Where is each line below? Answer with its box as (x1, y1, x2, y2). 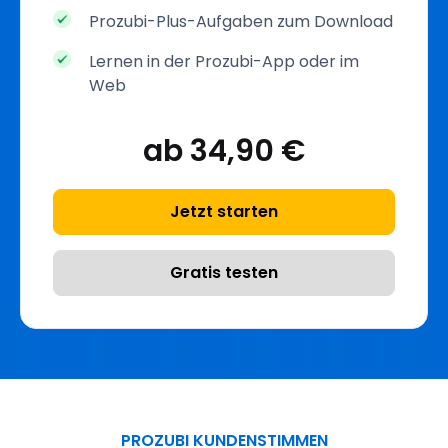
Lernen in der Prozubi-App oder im (89, 49, 359, 73)
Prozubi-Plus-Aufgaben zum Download (89, 9, 393, 33)
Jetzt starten (170, 199, 278, 223)
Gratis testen (170, 260, 278, 284)
